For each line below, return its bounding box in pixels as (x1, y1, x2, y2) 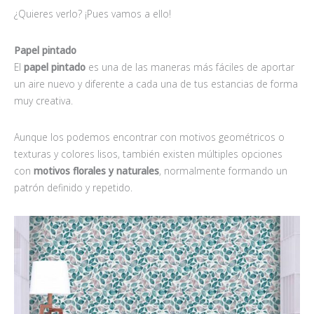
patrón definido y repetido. (14, 180, 132, 194)
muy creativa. (14, 93, 73, 107)
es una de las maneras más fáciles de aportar (86, 60, 294, 74)
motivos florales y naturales (34, 163, 159, 177)
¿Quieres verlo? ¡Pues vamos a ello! (14, 6, 171, 20)
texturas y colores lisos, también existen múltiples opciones (14, 146, 282, 161)
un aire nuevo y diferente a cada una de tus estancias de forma (14, 76, 298, 90)
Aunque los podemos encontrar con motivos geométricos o (14, 130, 285, 144)
